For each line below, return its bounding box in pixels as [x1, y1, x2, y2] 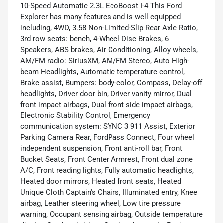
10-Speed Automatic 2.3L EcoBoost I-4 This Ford [20, 1, 182, 10]
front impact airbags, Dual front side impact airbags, [20, 100, 193, 109]
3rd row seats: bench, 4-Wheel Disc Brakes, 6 [20, 34, 169, 43]
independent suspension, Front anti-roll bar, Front [20, 143, 182, 153]
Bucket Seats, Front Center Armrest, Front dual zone [20, 154, 193, 164]
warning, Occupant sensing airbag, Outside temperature [20, 209, 203, 219]
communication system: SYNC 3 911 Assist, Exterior [20, 121, 195, 131]
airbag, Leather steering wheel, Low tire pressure [20, 198, 181, 208]
